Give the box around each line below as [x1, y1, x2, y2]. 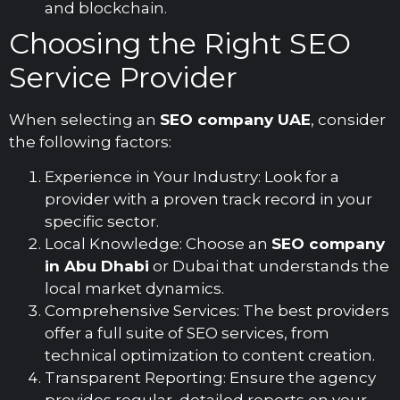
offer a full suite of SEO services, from [45, 324, 329, 343]
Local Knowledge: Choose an [45, 235, 271, 254]
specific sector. [45, 212, 159, 231]
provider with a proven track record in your [45, 190, 372, 209]
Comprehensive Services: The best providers [45, 302, 389, 321]
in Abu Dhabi [45, 257, 149, 276]
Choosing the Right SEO [9, 25, 351, 61]
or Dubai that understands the [149, 257, 389, 276]
